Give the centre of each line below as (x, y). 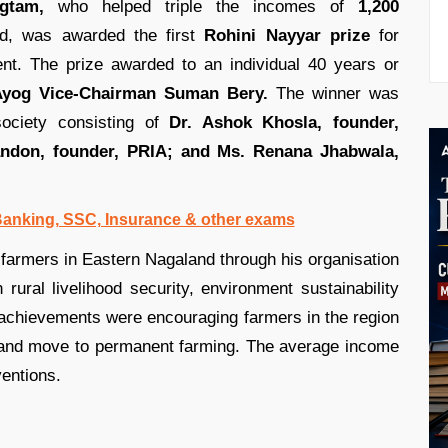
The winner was (334, 93)
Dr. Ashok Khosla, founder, (284, 122)
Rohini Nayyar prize (287, 35)
